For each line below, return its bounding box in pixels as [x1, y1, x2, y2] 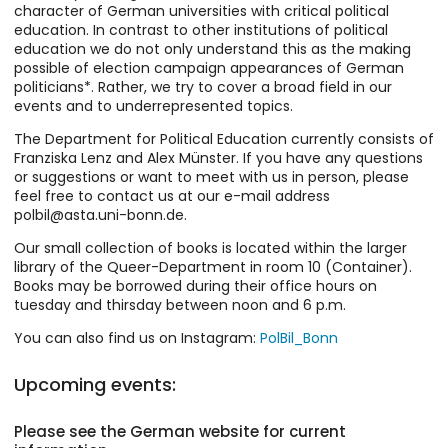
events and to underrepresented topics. [14, 96, 293, 116]
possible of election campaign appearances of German [14, 58, 404, 78]
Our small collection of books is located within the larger [14, 238, 407, 258]
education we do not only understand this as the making [14, 39, 411, 59]
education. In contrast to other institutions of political [14, 20, 388, 40]
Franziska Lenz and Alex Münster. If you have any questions [14, 148, 423, 168]
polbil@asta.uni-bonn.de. [14, 205, 187, 225]
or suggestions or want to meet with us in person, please [14, 167, 409, 187]
